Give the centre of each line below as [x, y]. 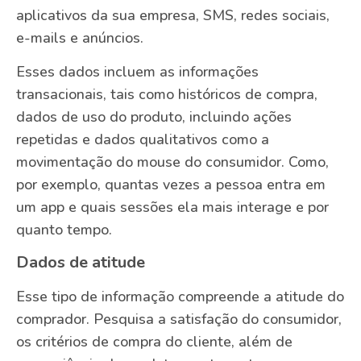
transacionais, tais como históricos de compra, [167, 95]
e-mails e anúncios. [82, 37]
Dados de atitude [81, 262]
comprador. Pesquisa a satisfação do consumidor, [179, 319]
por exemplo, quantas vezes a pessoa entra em [171, 185]
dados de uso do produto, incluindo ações [154, 117]
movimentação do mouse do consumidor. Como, [172, 162]
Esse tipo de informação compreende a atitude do [180, 296]
